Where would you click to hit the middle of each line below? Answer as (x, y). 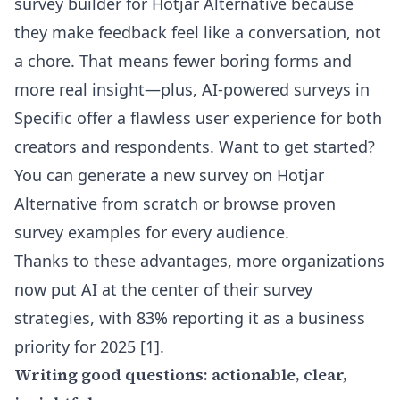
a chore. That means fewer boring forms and (183, 61)
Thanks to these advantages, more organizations (200, 261)
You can (46, 175)
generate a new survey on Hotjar (201, 175)
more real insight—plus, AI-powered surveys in (192, 89)
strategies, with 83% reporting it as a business (190, 318)
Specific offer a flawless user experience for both (198, 118)
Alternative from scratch (106, 204)
